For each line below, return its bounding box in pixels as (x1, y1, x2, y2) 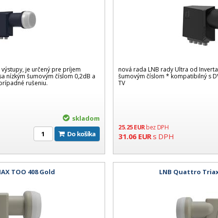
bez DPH (146, 123, 169, 131)
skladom (72, 113, 100, 123)
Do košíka (71, 129, 96, 138)
